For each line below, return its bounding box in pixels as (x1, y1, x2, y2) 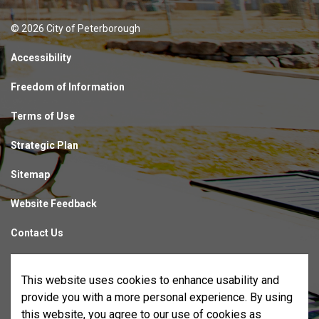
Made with (11, 256, 60, 268)
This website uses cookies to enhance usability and (21, 273, 279, 287)
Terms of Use (11, 110, 75, 122)
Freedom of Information (11, 80, 125, 93)
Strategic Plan (11, 139, 78, 151)
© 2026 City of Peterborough (11, 22, 140, 34)
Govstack (60, 256, 105, 268)
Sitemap (11, 168, 50, 180)
